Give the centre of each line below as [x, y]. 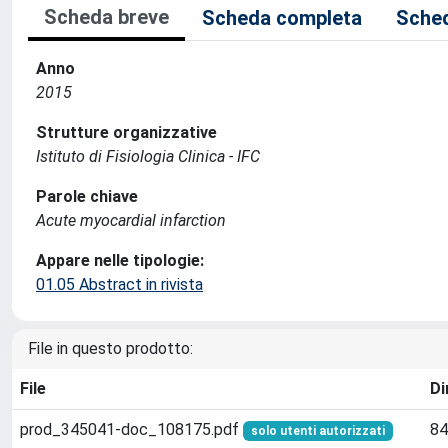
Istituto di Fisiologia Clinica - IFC [148, 156]
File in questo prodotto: [110, 348]
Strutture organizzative [126, 132]
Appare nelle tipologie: [120, 260]
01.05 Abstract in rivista [119, 284]
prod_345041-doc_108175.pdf [131, 429]
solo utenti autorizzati [317, 431]
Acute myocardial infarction [131, 220]
